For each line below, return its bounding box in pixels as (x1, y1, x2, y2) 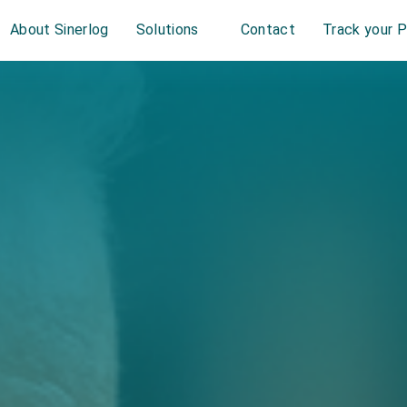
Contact (240, 21, 296, 39)
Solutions (135, 21, 199, 39)
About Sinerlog (10, 21, 109, 39)
